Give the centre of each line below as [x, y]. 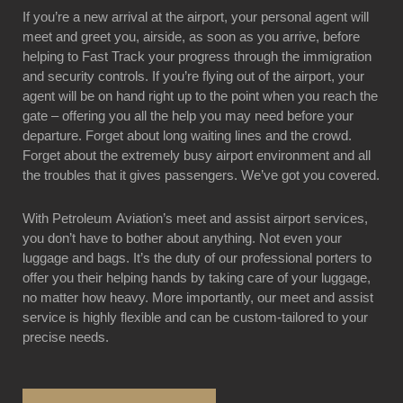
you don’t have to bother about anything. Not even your [182, 238]
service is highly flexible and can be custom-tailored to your [195, 318]
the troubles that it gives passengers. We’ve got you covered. [201, 175]
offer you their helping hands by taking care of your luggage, [197, 278]
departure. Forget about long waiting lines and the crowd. [187, 135]
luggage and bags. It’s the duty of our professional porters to [197, 258]
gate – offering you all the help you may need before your [188, 115]
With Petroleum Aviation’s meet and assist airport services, [195, 219]
